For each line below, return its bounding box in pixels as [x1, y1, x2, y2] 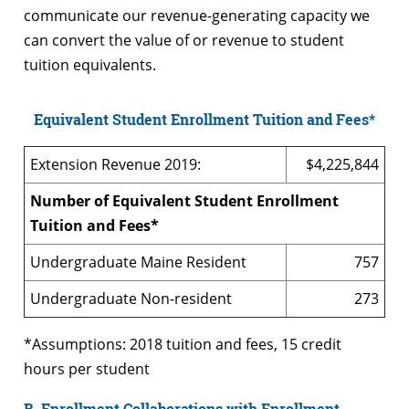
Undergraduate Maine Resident [30, 252, 246, 273]
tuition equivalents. [24, 55, 156, 76]
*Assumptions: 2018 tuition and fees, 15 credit [24, 334, 341, 355]
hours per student [24, 359, 150, 380]
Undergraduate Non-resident [30, 288, 232, 309]
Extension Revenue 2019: [30, 154, 201, 175]
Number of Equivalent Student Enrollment [30, 191, 339, 212]
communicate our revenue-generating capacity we [24, 5, 370, 26]
